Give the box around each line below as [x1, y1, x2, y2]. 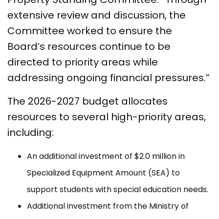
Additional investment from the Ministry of [27, 200, 189, 212]
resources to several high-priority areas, [7, 110, 206, 124]
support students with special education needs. [27, 184, 210, 196]
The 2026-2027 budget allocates [7, 94, 168, 109]
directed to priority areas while [7, 55, 158, 69]
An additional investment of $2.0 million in [27, 151, 185, 162]
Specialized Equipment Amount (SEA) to [27, 167, 180, 179]
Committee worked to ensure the [7, 24, 172, 38]
